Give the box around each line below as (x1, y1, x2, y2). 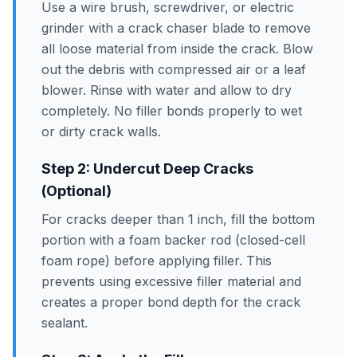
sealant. (41, 315, 88, 331)
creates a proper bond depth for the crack (41, 294, 300, 310)
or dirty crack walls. (41, 124, 161, 139)
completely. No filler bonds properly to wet (41, 103, 302, 119)
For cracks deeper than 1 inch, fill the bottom (41, 211, 315, 227)
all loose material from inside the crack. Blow (41, 41, 313, 57)
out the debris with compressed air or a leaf (41, 61, 306, 77)
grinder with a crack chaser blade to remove (41, 20, 311, 36)
